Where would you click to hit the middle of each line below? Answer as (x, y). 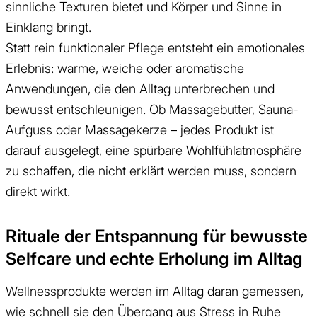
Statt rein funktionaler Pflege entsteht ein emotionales (155, 47)
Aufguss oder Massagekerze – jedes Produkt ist (140, 129)
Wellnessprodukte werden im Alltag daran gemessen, (155, 291)
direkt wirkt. (38, 191)
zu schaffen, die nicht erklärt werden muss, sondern (151, 171)
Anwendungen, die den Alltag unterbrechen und (140, 88)
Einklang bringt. (48, 27)
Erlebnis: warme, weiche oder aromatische (125, 68)
